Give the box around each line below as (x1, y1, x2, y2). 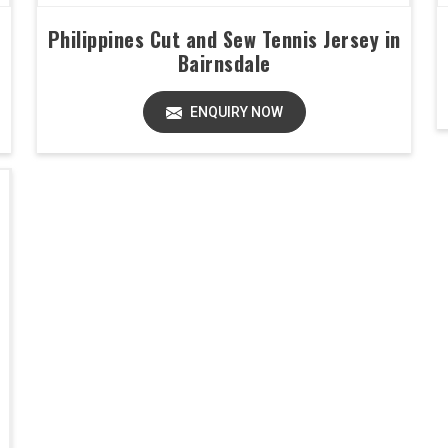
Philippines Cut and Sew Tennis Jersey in (47, 24, 401, 54)
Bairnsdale (177, 48, 271, 78)
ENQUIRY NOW (186, 104, 283, 120)
